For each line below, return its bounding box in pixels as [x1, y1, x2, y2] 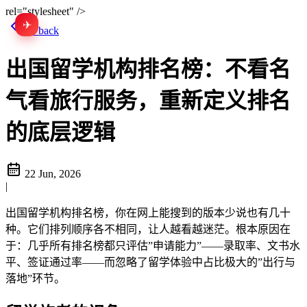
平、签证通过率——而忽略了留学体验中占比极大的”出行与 [5, 256, 295, 268]
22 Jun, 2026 [25, 167, 81, 180]
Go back [22, 25, 59, 36]
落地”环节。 [5, 272, 65, 284]
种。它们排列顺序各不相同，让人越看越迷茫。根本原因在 [5, 223, 291, 235]
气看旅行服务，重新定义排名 [5, 88, 291, 114]
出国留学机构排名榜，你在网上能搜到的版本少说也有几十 [5, 206, 291, 219]
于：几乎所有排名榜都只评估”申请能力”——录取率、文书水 [5, 239, 300, 251]
